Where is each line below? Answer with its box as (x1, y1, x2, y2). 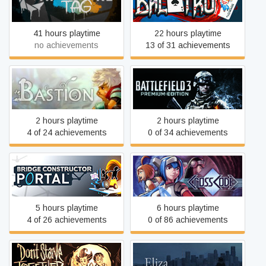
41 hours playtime (33, 28, 100, 38)
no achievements (34, 40, 99, 50)
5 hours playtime (35, 203, 98, 213)
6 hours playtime (156, 203, 219, 213)
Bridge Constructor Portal (18, 171, 115, 180)
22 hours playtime (154, 28, 221, 38)
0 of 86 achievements (147, 215, 228, 224)
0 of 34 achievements (147, 128, 228, 137)
